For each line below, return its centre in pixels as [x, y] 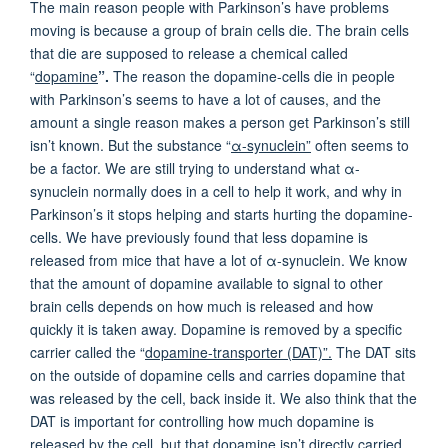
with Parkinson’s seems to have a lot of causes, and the [205, 98]
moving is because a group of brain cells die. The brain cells [219, 29]
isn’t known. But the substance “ [130, 144]
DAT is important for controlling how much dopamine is [202, 420]
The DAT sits [374, 351]
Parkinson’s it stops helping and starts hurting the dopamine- [221, 213]
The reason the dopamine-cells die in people [254, 75]
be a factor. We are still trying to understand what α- [195, 167]
